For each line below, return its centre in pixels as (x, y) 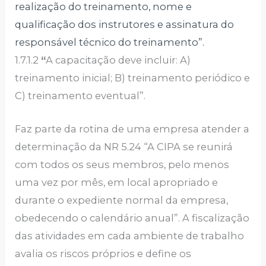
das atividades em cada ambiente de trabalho (130, 236)
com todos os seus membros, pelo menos (122, 165)
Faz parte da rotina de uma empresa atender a (132, 129)
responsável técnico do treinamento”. (110, 42)
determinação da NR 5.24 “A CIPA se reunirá (124, 147)
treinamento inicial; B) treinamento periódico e (133, 78)
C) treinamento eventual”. (80, 96)
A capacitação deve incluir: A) (118, 60)
